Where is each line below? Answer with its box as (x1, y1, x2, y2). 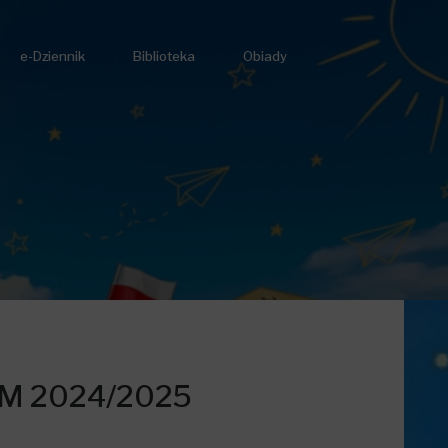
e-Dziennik (19, 48, 85, 64)
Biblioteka (132, 48, 195, 64)
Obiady (242, 48, 287, 64)
